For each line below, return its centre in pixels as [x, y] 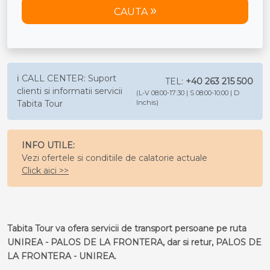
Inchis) [148, 103]
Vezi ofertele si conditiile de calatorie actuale [115, 158]
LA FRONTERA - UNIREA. [62, 256]
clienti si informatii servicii [70, 91]
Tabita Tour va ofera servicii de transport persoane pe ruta [127, 228]
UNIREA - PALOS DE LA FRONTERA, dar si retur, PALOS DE [134, 242]
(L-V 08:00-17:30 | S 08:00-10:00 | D [188, 93]
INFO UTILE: [48, 145]
